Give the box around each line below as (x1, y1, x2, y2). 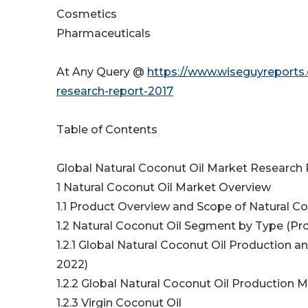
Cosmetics (56, 8, 117, 21)
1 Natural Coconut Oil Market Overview (56, 181, 271, 195)
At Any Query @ (56, 65, 147, 79)
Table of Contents (56, 123, 160, 137)
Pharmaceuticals (56, 27, 151, 41)
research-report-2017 (56, 85, 173, 98)
